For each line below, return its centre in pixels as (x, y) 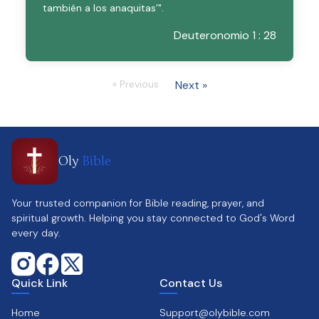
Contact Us (191, 283)
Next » (191, 85)
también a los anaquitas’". (103, 8)
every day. (36, 233)
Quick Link (40, 283)
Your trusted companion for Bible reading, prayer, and (138, 203)
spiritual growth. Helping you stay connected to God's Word (153, 218)
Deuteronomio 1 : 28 (225, 35)
